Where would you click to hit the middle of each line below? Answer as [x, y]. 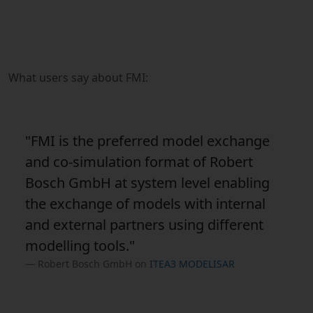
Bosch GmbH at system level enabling [147, 182]
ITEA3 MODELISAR [192, 263]
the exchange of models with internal [145, 203]
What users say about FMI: [78, 77]
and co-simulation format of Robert [139, 161]
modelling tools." [80, 245]
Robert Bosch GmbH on [94, 263]
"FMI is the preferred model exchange [147, 140]
